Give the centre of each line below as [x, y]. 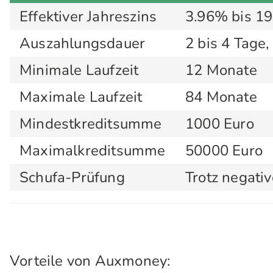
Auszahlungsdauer [83, 43]
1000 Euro [220, 124]
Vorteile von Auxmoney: [90, 261]
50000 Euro [224, 151]
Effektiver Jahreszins [88, 16]
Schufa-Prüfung [72, 177]
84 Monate [221, 97]
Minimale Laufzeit [79, 70]
